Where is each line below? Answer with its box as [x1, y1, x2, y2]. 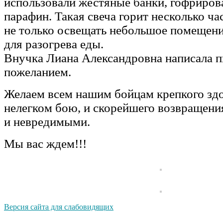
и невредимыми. [4, 114, 90, 128]
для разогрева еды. [4, 37, 104, 51]
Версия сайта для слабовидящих [4, 202, 113, 211]
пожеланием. [4, 65, 71, 79]
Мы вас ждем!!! [4, 136, 87, 150]
